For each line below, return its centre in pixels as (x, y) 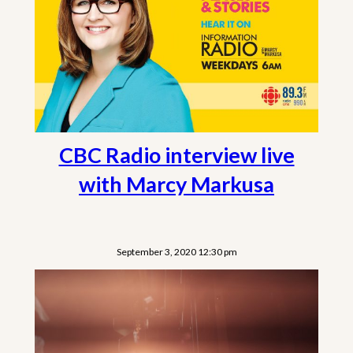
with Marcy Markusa (176, 184)
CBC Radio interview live (176, 154)
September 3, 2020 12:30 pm (176, 251)
